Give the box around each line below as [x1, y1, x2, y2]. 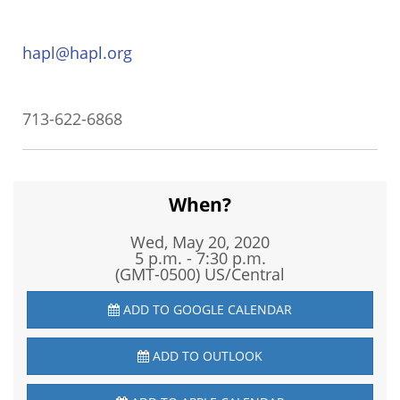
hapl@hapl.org [22, 42, 132, 63]
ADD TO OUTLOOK [149, 347, 262, 364]
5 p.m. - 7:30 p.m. [134, 247, 266, 269]
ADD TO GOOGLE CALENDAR [120, 301, 292, 318]
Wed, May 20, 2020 [130, 231, 270, 253]
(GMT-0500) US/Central [115, 263, 285, 285]
